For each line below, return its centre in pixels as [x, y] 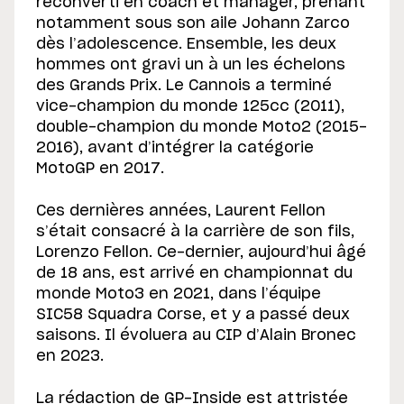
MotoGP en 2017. [100, 169]
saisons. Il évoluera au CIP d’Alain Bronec [196, 336]
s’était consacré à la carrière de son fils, [195, 232]
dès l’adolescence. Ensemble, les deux [186, 45]
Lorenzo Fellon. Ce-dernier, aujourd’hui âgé [201, 253]
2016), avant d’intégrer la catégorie [175, 148]
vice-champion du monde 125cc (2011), [190, 107]
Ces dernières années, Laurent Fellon [181, 211]
